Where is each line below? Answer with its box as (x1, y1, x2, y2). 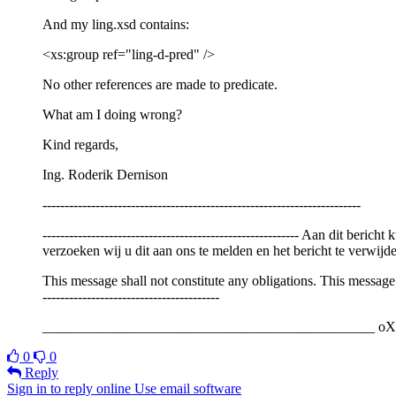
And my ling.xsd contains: (42, 16, 189, 32)
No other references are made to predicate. (42, 76, 278, 92)
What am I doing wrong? (42, 106, 182, 122)
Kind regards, (42, 136, 118, 152)
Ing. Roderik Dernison (42, 166, 168, 182)
